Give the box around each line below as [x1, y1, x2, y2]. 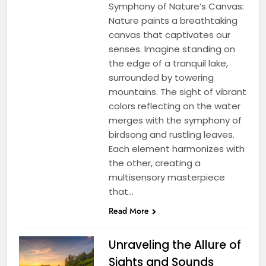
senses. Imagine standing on [108, 42, 235, 55]
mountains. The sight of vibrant [108, 85, 246, 98]
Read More [108, 204, 149, 217]
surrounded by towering [108, 71, 214, 84]
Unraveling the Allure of [108, 236, 241, 253]
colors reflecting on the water [108, 99, 240, 112]
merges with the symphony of [108, 113, 242, 126]
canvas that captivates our [108, 28, 230, 41]
